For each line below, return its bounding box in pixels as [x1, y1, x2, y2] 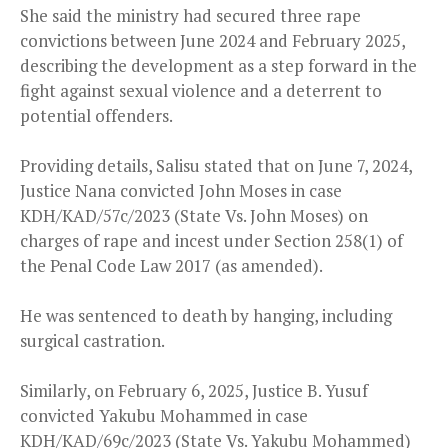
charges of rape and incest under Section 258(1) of [20, 229, 403, 253]
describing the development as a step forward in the [20, 54, 417, 78]
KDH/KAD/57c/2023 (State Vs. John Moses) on [20, 204, 368, 228]
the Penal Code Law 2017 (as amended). [20, 254, 323, 278]
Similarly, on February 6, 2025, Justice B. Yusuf [20, 379, 368, 403]
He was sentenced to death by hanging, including [20, 304, 392, 328]
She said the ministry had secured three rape [20, 4, 361, 28]
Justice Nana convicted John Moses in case [20, 179, 342, 203]
